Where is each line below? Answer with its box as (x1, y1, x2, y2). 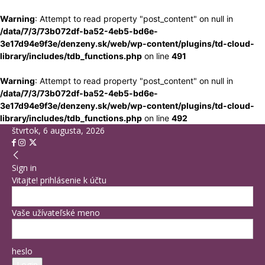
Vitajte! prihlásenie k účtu (12, 174, 106, 186)
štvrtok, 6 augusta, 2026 (12, 125, 105, 136)
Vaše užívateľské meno (12, 207, 100, 218)
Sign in (12, 162, 37, 173)
